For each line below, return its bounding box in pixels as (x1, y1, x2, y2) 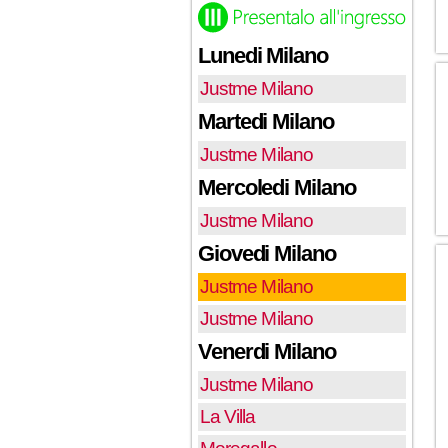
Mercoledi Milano (198, 174, 356, 200)
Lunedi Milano (198, 42, 328, 68)
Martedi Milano (198, 108, 334, 134)
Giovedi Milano (198, 240, 336, 266)
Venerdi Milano (198, 338, 336, 364)
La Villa (200, 405, 256, 427)
